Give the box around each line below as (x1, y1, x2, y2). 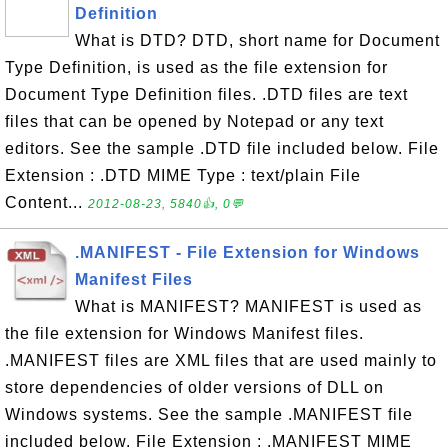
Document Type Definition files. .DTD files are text (5, 86, 408, 103)
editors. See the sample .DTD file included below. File (5, 140, 439, 157)
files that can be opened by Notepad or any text (5, 113, 384, 130)
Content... (5, 194, 88, 211)
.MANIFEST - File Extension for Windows (75, 244, 420, 261)
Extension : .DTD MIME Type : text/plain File (5, 167, 361, 184)
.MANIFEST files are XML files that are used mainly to (5, 352, 437, 369)
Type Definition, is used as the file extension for (5, 59, 388, 76)
